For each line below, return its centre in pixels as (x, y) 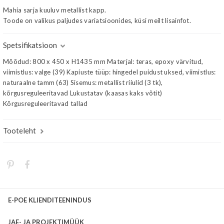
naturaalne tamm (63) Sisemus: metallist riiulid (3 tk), (83, 82)
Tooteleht (19, 130)
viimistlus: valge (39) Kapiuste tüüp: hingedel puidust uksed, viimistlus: (109, 72)
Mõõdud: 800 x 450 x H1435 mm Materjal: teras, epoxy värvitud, (103, 61)
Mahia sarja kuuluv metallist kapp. (55, 10)
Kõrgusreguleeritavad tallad (45, 103)
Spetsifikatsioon (30, 45)
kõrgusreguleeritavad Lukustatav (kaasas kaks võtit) (83, 93)
